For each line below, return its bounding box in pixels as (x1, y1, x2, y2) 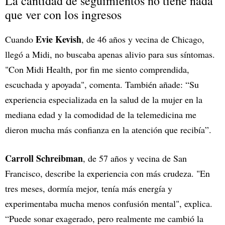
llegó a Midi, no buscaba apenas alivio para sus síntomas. (5, 48, 215, 60)
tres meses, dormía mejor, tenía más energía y (5, 182, 172, 194)
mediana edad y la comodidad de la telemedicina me (5, 108, 196, 121)
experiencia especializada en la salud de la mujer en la (5, 93, 202, 105)
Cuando (5, 33, 36, 45)
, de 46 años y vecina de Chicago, (81, 33, 204, 45)
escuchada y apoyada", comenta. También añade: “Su (5, 78, 199, 90)
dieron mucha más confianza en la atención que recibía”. (5, 123, 211, 136)
